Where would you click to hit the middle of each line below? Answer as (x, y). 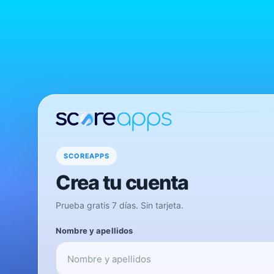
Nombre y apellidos (94, 230)
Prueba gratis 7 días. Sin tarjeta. (120, 205)
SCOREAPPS (87, 156)
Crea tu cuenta (122, 182)
